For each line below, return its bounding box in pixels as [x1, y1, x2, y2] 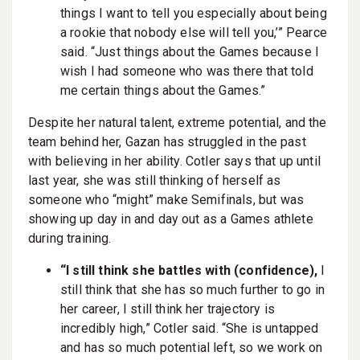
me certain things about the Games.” [60, 82, 266, 98]
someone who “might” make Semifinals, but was [28, 191, 305, 207]
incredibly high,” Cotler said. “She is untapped [60, 320, 319, 336]
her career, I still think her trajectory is [60, 301, 275, 317]
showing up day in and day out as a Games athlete [28, 211, 313, 227]
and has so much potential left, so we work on [60, 339, 323, 355]
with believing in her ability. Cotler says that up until [28, 153, 321, 169]
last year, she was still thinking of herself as [28, 172, 281, 188]
